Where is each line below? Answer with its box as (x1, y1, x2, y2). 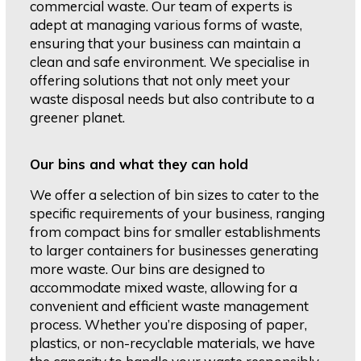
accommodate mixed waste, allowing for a (30, 279, 298, 297)
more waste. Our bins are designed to (30, 260, 266, 278)
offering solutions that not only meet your (30, 72, 291, 89)
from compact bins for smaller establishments (30, 223, 322, 241)
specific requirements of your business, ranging (30, 205, 326, 222)
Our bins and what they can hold (30, 156, 249, 173)
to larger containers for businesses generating (30, 242, 319, 259)
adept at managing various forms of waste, (30, 16, 303, 34)
